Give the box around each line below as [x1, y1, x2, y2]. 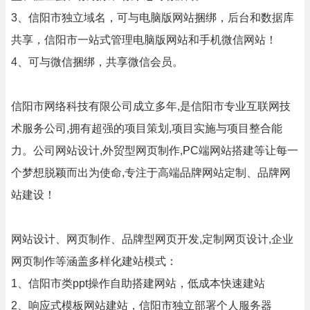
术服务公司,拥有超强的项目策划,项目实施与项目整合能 [11, 122, 282, 134]
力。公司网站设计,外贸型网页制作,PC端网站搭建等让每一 [11, 145, 298, 156]
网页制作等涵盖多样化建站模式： [11, 255, 177, 267]
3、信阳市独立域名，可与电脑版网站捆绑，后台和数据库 [11, 12, 294, 24]
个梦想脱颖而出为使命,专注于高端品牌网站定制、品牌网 [11, 167, 291, 179]
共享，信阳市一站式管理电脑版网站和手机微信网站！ [11, 34, 277, 46]
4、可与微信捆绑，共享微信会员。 [11, 56, 183, 68]
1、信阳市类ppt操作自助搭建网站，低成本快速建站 [11, 277, 265, 289]
